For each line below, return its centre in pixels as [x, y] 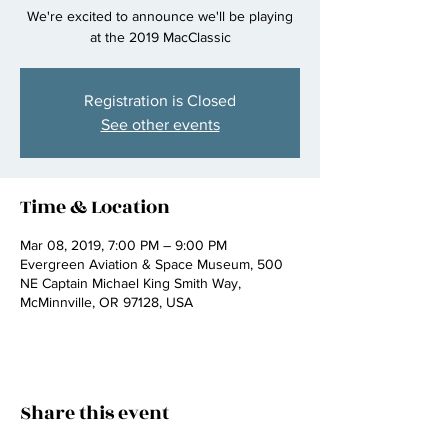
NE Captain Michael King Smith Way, [130, 283]
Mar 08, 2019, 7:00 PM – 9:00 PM [123, 245]
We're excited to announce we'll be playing [160, 16]
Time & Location [95, 207]
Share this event [94, 413]
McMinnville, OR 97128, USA [106, 302]
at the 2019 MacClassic [160, 37]
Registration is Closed [160, 100]
